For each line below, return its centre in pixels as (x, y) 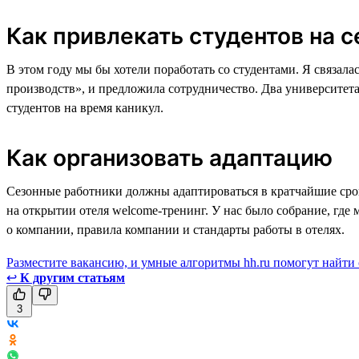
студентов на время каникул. (85, 107)
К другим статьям (73, 277)
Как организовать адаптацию (169, 157)
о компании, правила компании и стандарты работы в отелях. (175, 229)
